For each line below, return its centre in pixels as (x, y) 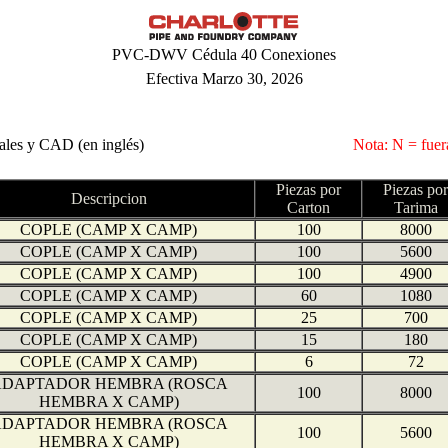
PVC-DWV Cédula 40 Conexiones (224, 54)
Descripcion (108, 198)
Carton (308, 207)
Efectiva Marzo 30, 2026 (224, 78)
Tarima (415, 207)
